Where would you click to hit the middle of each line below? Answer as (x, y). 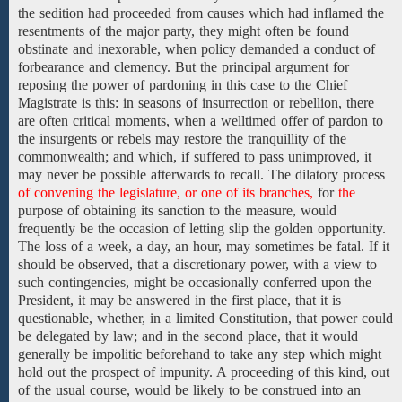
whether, (121, 318)
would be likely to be (196, 390)
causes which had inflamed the (293, 13)
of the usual (52, 390)
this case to (258, 85)
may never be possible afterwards (116, 175)
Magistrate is (54, 103)
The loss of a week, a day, (96, 246)
